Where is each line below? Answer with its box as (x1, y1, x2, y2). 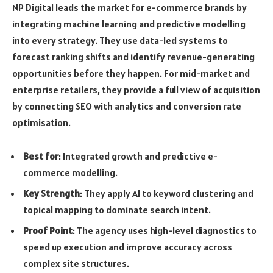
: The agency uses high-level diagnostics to (73, 224, 257, 237)
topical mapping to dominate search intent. (23, 204, 211, 216)
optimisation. (12, 116, 71, 129)
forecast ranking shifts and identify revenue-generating (12, 50, 255, 63)
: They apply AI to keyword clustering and (80, 187, 253, 200)
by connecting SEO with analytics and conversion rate (12, 99, 241, 112)
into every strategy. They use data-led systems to (12, 34, 228, 46)
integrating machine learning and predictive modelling (12, 17, 246, 30)
